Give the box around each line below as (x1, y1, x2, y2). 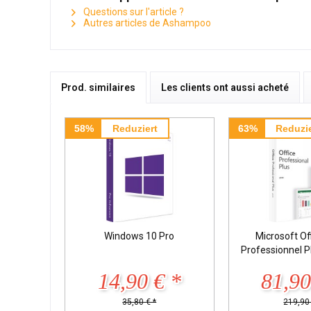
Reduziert (112, 122, 158, 134)
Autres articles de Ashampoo (81, 17, 211, 28)
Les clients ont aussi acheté (161, 81, 289, 93)
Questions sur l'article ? (81, 6, 184, 17)
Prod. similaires (61, 81, 135, 93)
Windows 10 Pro (104, 230, 175, 242)
